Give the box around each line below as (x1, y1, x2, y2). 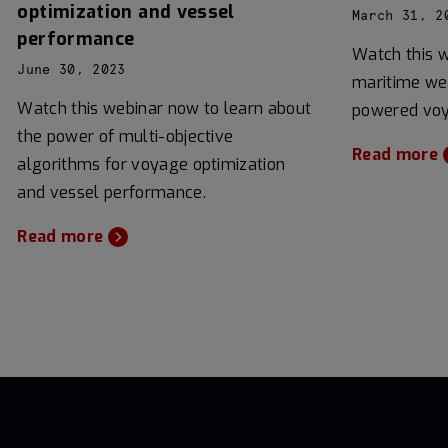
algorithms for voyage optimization (17, 153, 286, 175)
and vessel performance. (17, 181, 206, 203)
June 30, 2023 (17, 63, 126, 77)
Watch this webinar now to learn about (17, 97, 312, 119)
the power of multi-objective (17, 125, 234, 147)
